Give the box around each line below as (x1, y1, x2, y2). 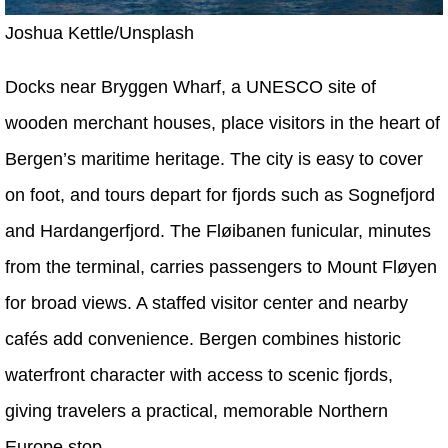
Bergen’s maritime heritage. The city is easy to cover (5, 148, 423, 169)
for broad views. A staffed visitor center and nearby (5, 292, 408, 313)
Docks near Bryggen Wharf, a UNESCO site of (5, 76, 376, 97)
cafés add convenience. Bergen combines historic (5, 328, 401, 349)
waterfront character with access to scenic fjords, (5, 364, 393, 385)
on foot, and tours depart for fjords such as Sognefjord (5, 184, 435, 205)
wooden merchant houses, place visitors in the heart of (5, 112, 440, 133)
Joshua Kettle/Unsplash (5, 22, 194, 43)
